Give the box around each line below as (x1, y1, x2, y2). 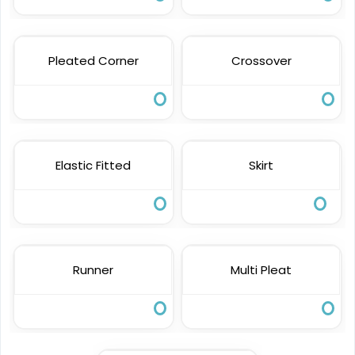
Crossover (231, 52, 292, 70)
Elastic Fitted (55, 157, 132, 174)
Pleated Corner (48, 52, 139, 70)
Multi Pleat (231, 261, 292, 279)
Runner (73, 261, 114, 279)
